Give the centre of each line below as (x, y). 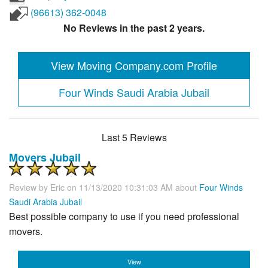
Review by (30, 187)
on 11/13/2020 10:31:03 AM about (133, 187)
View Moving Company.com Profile (134, 65)
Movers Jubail (45, 157)
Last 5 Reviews (134, 137)
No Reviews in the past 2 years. (134, 28)
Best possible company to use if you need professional (124, 216)
